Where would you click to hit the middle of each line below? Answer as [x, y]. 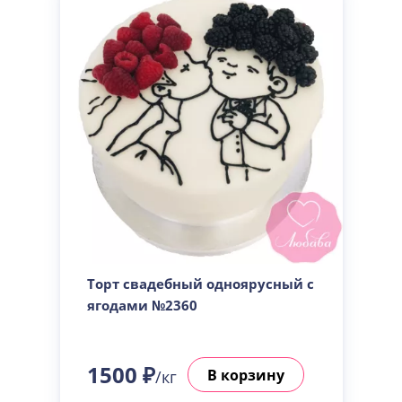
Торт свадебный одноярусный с [200, 284]
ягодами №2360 [142, 305]
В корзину [245, 375]
